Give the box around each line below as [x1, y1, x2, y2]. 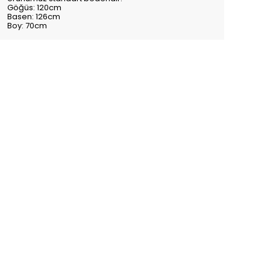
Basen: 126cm [7, 11, 60, 22]
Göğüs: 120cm [7, 2, 61, 13]
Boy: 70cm [7, 20, 47, 31]
